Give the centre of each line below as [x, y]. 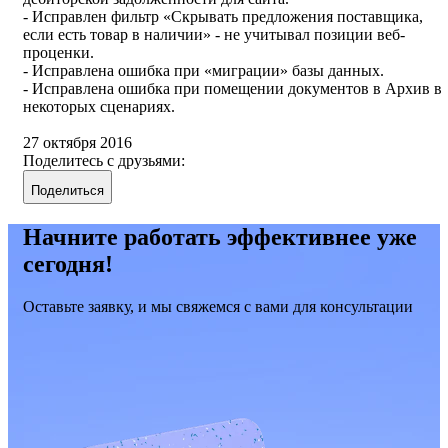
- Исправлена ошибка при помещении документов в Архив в [232, 89]
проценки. [60, 53]
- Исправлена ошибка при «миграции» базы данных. [205, 71]
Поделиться [67, 191]
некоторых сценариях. [99, 107]
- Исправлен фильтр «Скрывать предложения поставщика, [223, 17]
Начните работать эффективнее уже [220, 237]
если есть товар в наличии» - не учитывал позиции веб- [214, 35]
